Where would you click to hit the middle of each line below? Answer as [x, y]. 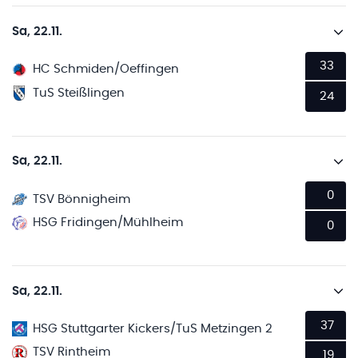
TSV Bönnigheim [82, 199]
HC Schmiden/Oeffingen [106, 70]
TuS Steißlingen [79, 93]
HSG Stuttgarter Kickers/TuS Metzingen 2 [153, 328]
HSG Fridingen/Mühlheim [108, 223]
